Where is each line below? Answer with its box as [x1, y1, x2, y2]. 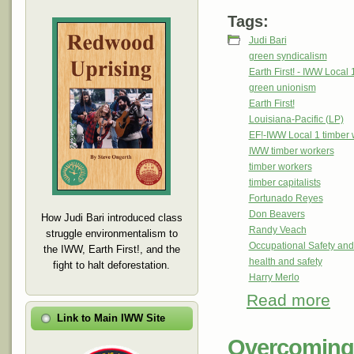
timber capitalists [248, 177, 321, 189]
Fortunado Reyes [248, 193, 323, 205]
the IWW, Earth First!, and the [43, 243, 180, 255]
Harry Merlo [248, 272, 299, 284]
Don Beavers [248, 209, 305, 220]
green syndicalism [248, 51, 327, 62]
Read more [247, 291, 330, 311]
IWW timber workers [248, 145, 334, 157]
